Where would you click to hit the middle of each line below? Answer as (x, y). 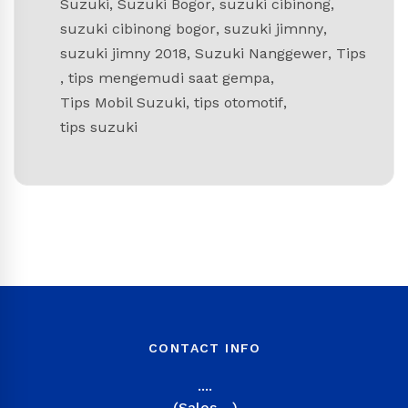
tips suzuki (99, 127)
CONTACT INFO (205, 347)
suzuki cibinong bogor (138, 28)
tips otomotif (239, 102)
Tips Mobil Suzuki (123, 102)
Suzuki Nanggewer (261, 53)
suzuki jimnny (274, 28)
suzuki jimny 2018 (123, 53)
